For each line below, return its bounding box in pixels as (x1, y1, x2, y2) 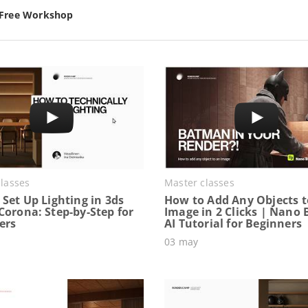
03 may (164, 234, 199, 248)
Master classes (164, 175, 234, 189)
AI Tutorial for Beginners (164, 215, 302, 231)
